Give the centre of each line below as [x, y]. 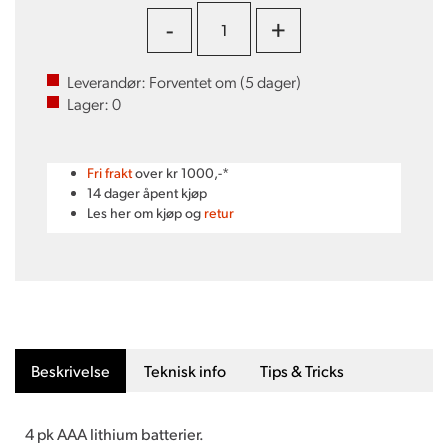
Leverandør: [108, 81]
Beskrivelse [70, 370]
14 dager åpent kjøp [147, 192]
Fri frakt [109, 172]
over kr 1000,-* [180, 172]
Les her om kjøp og [145, 212]
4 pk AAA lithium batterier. [114, 433]
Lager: [89, 103]
